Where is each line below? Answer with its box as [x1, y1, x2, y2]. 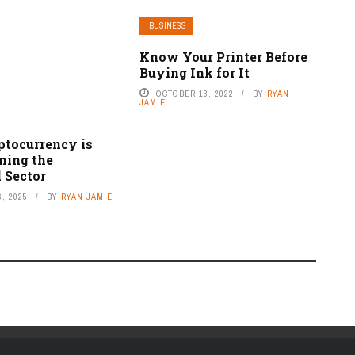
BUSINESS [148, 20, 186, 31]
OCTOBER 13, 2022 [155, 87, 234, 99]
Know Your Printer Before [139, 48, 307, 65]
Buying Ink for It [139, 63, 250, 81]
